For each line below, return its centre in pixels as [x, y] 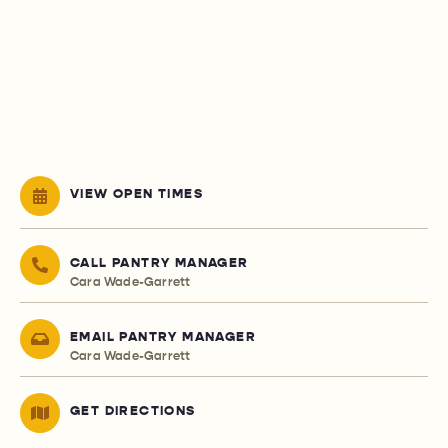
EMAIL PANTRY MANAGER [163, 337]
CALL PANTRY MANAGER [159, 263]
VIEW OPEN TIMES [136, 194]
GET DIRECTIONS [133, 411]
